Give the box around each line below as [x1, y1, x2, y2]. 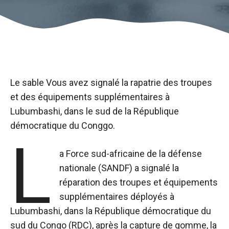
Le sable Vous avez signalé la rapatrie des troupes [10, 77, 212, 88]
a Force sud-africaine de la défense [59, 148, 202, 159]
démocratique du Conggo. [10, 120, 115, 131]
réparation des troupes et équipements [59, 177, 218, 188]
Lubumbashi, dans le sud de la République [10, 106, 179, 117]
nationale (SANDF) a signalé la [59, 163, 179, 173]
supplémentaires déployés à [59, 191, 175, 202]
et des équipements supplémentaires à [10, 91, 170, 102]
